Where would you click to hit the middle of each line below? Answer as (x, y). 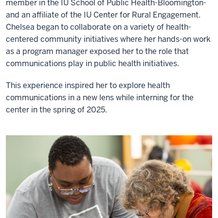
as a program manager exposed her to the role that (97, 51)
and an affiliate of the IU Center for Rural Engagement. (103, 15)
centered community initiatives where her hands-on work (108, 39)
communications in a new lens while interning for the (100, 98)
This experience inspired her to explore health (88, 85)
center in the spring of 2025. (56, 110)
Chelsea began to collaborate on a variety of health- (99, 27)
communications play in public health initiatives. (92, 64)
